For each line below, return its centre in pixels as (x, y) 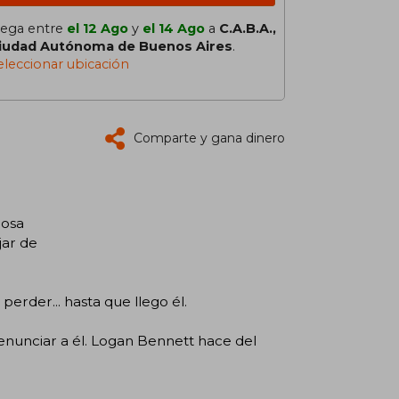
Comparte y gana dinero (209, 138)
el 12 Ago (98, 28)
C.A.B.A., (248, 28)
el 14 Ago (174, 28)
